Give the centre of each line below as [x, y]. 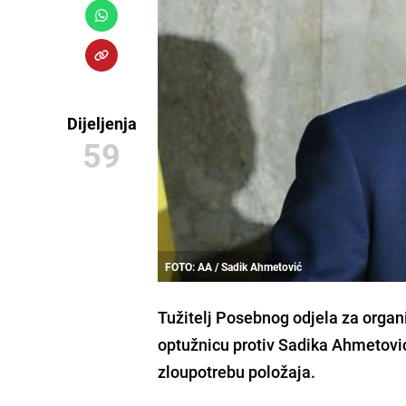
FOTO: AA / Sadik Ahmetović [234, 266]
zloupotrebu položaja [235, 371]
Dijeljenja [101, 123]
